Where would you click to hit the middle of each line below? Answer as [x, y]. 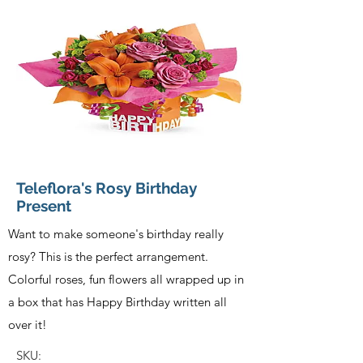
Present [44, 205]
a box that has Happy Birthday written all [117, 301]
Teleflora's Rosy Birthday [107, 188]
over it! [28, 324]
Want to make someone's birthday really [116, 233]
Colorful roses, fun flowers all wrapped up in [126, 279]
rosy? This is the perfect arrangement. [108, 256]
